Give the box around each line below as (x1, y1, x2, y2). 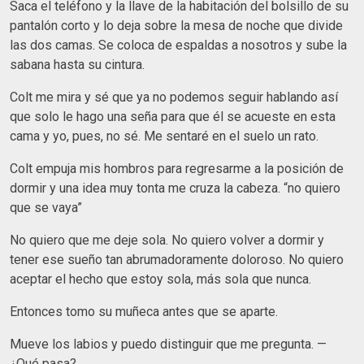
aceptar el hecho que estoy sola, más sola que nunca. (10, 271, 311, 287)
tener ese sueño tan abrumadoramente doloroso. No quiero (10, 251, 344, 267)
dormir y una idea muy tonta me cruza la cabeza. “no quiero (10, 180, 340, 196)
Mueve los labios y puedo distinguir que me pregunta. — (10, 336, 327, 352)
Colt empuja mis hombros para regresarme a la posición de (10, 160, 344, 176)
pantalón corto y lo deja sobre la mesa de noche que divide (10, 17, 343, 33)
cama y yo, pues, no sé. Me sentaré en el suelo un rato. (10, 128, 318, 144)
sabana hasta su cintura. (10, 56, 145, 72)
